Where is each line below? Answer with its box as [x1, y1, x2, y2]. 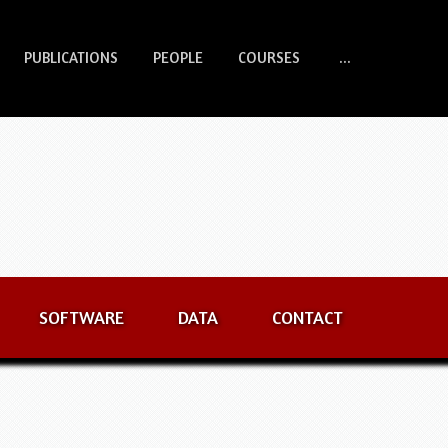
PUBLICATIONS [24, 48, 119, 67]
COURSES [238, 48, 301, 67]
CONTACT [272, 306, 344, 328]
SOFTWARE [39, 306, 125, 328]
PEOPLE [153, 48, 204, 67]
